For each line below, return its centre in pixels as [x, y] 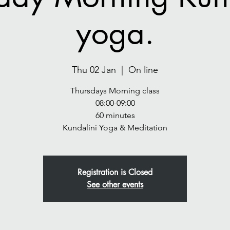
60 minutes [115, 115]
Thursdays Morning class [115, 91]
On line [143, 70]
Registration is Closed [115, 172]
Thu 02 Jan [94, 70]
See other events [115, 185]
